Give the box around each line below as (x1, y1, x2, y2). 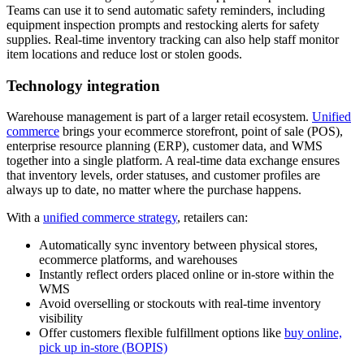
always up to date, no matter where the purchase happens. (6, 183, 301, 197)
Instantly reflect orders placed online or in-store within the (39, 267, 334, 282)
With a (6, 210, 43, 225)
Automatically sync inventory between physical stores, (39, 238, 318, 253)
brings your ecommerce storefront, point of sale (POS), (59, 124, 343, 139)
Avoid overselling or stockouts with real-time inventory (39, 297, 321, 311)
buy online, (284, 326, 342, 340)
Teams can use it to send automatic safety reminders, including (6, 2, 325, 17)
